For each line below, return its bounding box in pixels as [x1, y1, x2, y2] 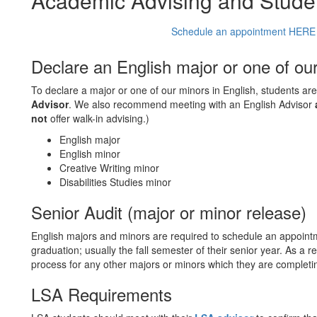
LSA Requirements [31, 282, 172, 306]
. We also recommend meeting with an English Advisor [69, 97, 315, 111]
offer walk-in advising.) [47, 111, 149, 125]
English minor [59, 146, 120, 161]
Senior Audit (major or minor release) [31, 200, 306, 224]
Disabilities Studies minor [59, 175, 171, 189]
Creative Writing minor [59, 161, 159, 175]
